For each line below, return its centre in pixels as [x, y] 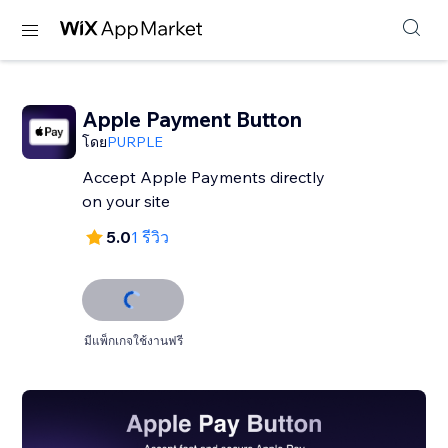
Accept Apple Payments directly [204, 177]
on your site [126, 201]
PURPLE [135, 142]
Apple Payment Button [192, 119]
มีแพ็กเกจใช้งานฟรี [133, 340]
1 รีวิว [150, 237]
